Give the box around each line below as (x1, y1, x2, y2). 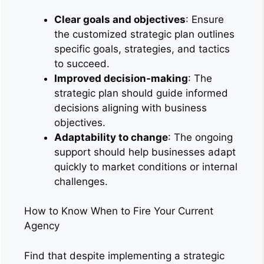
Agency (24, 220, 60, 232)
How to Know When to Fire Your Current (24, 205, 213, 217)
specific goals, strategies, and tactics (54, 42, 230, 55)
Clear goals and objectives (54, 13, 186, 25)
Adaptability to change (54, 131, 168, 143)
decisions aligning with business (54, 101, 207, 114)
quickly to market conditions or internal (54, 160, 237, 173)
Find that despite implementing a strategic (24, 249, 225, 262)
